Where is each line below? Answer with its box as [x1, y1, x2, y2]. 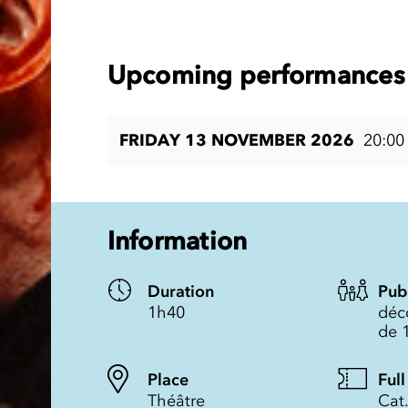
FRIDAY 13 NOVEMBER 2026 [118, 129, 354, 150]
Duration [147, 280, 214, 301]
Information [107, 224, 248, 256]
